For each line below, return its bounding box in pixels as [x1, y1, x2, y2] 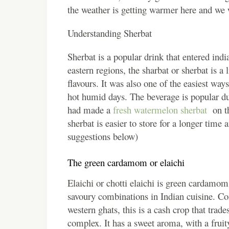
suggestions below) [67, 129, 138, 143]
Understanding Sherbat [67, 26, 152, 39]
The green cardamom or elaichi [67, 155, 185, 169]
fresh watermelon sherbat [113, 103, 210, 116]
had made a [67, 103, 113, 116]
